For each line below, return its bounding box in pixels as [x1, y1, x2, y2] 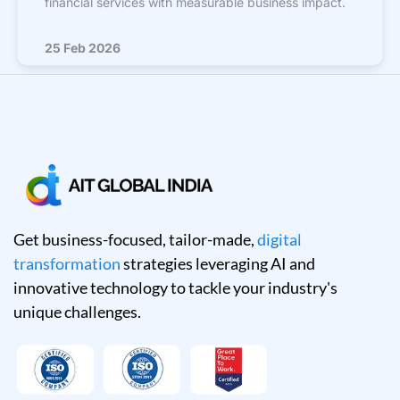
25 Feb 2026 [45, 39, 121, 55]
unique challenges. [13, 302, 141, 322]
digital [257, 229, 302, 250]
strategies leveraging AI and [121, 254, 315, 274]
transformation [13, 254, 121, 274]
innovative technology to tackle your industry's [13, 278, 337, 298]
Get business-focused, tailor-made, [13, 229, 257, 250]
